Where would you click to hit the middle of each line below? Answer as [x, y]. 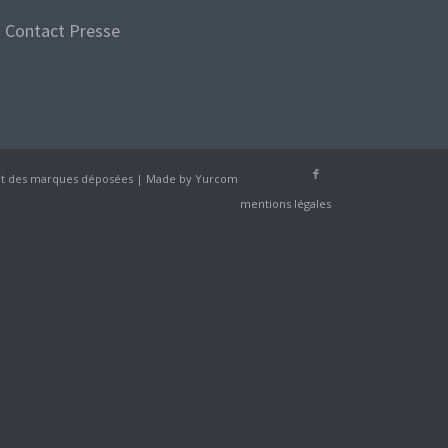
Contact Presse [63, 30]
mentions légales [285, 204]
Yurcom [217, 179]
